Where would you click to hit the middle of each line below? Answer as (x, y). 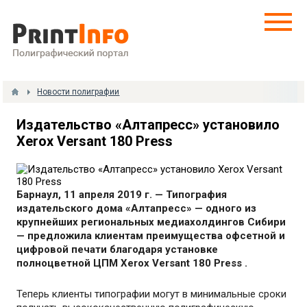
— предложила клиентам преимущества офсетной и (151, 236)
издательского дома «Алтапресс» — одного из (137, 208)
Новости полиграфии (78, 92)
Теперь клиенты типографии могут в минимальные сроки (152, 294)
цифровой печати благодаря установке (118, 249)
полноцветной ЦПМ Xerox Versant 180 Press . (132, 263)
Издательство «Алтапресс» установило (148, 125)
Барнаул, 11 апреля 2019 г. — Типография (122, 195)
